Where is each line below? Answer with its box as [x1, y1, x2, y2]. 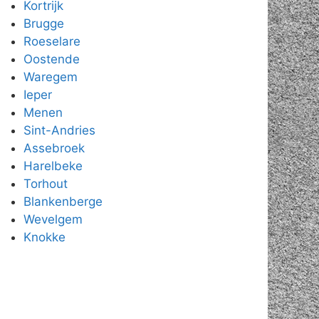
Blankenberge [23, 194, 103, 209]
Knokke [23, 230, 66, 245]
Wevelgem [23, 212, 83, 227]
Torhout [23, 177, 68, 192]
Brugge [23, 16, 64, 31]
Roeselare [23, 34, 80, 49]
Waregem [23, 70, 78, 85]
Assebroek [23, 141, 85, 156]
